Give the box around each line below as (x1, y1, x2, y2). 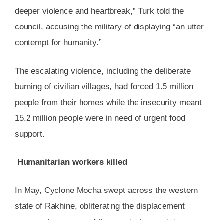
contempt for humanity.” (15, 38, 102, 48)
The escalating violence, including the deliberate (15, 66, 191, 76)
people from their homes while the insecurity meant (15, 97, 202, 107)
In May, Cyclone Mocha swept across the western (15, 185, 198, 195)
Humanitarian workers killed (15, 157, 127, 167)
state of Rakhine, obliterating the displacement (15, 201, 185, 211)
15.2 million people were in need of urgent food (15, 113, 185, 123)
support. (15, 129, 45, 138)
